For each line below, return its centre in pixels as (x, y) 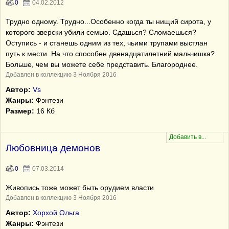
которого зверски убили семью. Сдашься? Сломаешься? (101, 32)
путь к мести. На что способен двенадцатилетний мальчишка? (110, 54)
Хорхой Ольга (56, 213)
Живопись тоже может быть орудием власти (80, 188)
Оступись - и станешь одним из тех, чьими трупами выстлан (107, 43)
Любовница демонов (53, 148)
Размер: (20, 111)
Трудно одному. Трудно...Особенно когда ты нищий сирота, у (108, 21)
